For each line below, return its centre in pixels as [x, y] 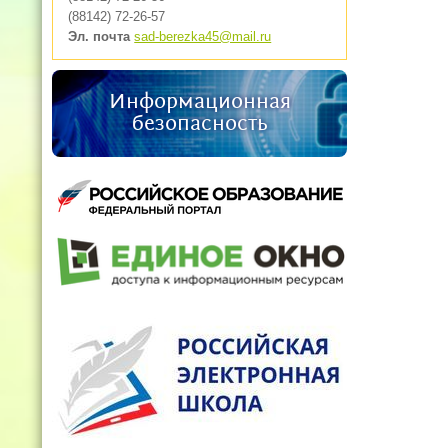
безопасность [199, 124]
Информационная [199, 102]
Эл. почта [99, 37]
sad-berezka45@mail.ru [203, 37]
